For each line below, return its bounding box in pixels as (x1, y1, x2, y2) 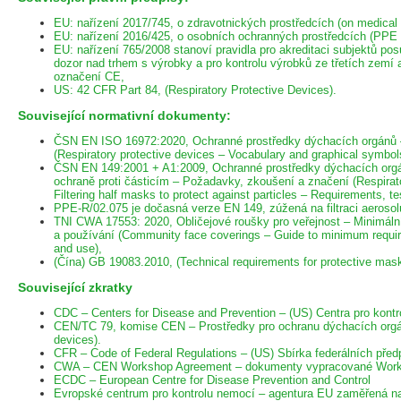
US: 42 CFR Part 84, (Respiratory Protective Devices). (54, 82, 337, 97)
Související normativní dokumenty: (18, 107, 231, 123)
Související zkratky (18, 279, 132, 294)
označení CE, (54, 69, 124, 83)
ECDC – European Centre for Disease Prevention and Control (54, 372, 371, 387)
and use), (54, 241, 102, 255)
